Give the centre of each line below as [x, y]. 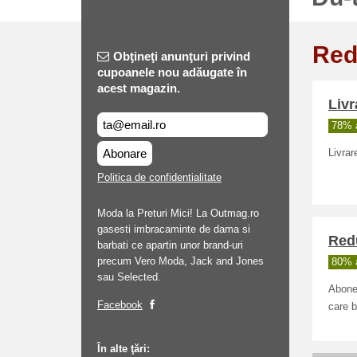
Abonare [125, 153]
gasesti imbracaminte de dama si [174, 229]
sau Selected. [129, 277]
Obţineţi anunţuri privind [182, 56]
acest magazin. [139, 88]
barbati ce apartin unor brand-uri [170, 245]
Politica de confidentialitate [159, 177]
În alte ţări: [124, 349]
